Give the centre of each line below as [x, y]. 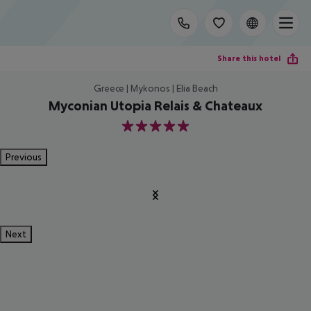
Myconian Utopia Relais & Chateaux [155, 106]
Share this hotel [249, 58]
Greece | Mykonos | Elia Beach [155, 88]
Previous [24, 157]
